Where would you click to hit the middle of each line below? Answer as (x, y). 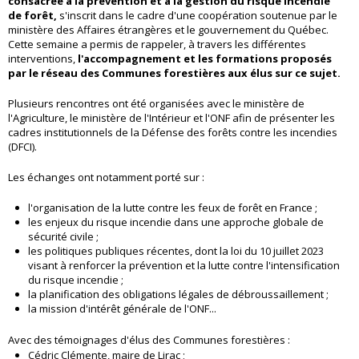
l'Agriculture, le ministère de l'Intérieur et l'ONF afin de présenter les (171, 118)
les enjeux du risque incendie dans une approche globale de (176, 222)
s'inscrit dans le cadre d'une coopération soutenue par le (197, 16)
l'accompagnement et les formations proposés (205, 59)
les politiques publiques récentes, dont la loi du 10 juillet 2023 (176, 251)
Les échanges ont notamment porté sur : (106, 177)
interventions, (43, 59)
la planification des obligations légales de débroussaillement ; (178, 294)
